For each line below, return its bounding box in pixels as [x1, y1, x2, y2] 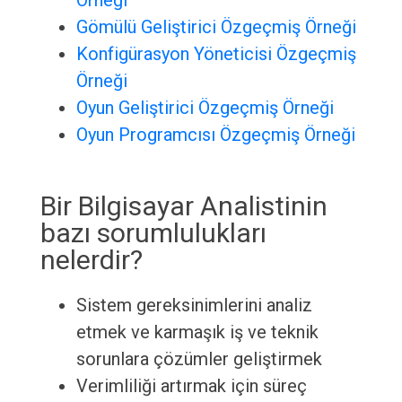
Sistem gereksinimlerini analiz [75, 294, 312, 317]
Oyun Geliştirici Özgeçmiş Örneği [75, 97, 334, 119]
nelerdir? [39, 244, 143, 276]
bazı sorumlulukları [39, 217, 267, 249]
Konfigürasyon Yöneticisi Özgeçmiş [75, 43, 356, 66]
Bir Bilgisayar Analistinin [39, 190, 328, 223]
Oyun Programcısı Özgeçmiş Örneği [75, 124, 355, 146]
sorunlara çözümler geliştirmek [75, 348, 322, 371]
